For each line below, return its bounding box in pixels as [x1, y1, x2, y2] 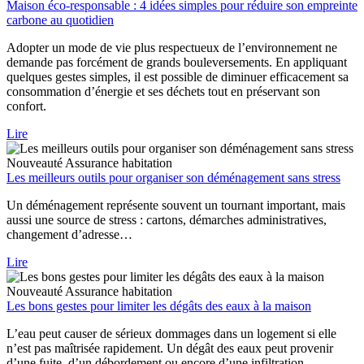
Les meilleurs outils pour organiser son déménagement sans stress [6, 171, 340, 185]
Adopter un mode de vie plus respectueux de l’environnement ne [6, 41, 337, 55]
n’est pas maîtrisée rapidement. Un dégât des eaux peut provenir [6, 341, 333, 356]
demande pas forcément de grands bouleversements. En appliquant [6, 55, 347, 70]
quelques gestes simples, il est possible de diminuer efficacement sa [6, 70, 349, 84]
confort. [6, 99, 46, 114]
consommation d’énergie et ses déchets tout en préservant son [6, 84, 320, 99]
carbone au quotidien [6, 13, 114, 28]
